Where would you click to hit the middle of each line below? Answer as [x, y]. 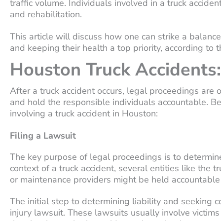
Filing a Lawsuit [43, 135]
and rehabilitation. [46, 14]
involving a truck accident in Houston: [84, 114]
